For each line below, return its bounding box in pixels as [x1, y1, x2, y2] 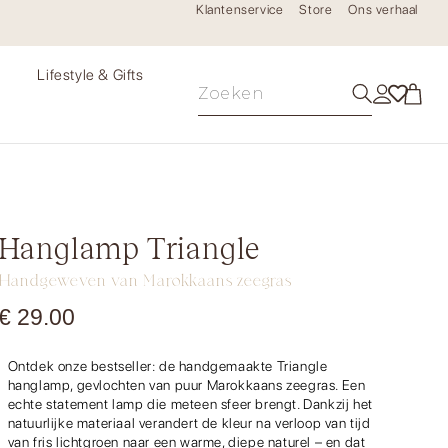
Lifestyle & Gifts [37, 66, 144, 85]
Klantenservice [195, 2, 284, 17]
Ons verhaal [348, 2, 418, 17]
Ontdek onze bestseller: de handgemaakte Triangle [7, 357, 328, 374]
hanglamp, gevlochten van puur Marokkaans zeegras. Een [7, 376, 366, 393]
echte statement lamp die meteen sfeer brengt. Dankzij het [7, 395, 373, 412]
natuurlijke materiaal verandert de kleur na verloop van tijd [7, 414, 371, 431]
